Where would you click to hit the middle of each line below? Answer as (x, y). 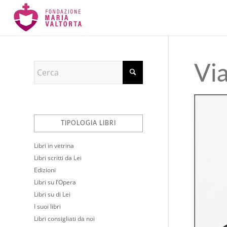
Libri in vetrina (54, 146)
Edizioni (45, 170)
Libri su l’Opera (55, 182)
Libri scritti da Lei (58, 158)
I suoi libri (47, 206)
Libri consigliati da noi (64, 219)
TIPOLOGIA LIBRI (89, 123)
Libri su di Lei (52, 194)
